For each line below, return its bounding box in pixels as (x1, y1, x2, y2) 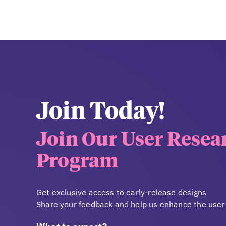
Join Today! (36, 101, 165, 124)
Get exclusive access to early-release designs (36, 187, 207, 198)
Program (36, 152, 119, 172)
